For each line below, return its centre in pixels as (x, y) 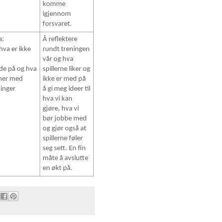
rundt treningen (66, 50)
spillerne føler (63, 139)
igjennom (57, 14)
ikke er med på (64, 79)
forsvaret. (57, 24)
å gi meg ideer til (67, 89)
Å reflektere (60, 40)
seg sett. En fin (64, 149)
